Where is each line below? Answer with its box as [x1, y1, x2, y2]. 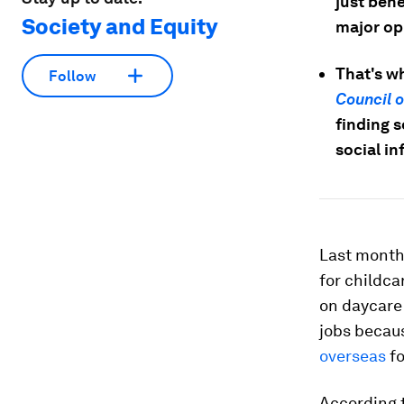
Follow [49, 67, 96, 85]
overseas [319, 346, 386, 365]
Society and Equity [22, 14, 217, 40]
